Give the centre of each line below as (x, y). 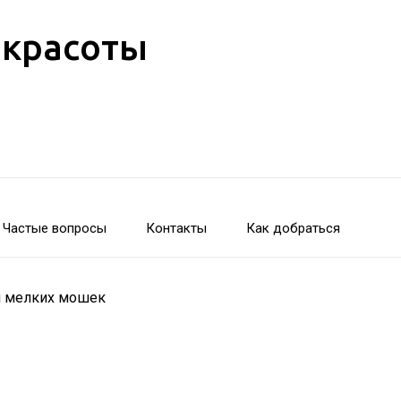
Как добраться (293, 228)
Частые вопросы (55, 228)
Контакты (176, 228)
